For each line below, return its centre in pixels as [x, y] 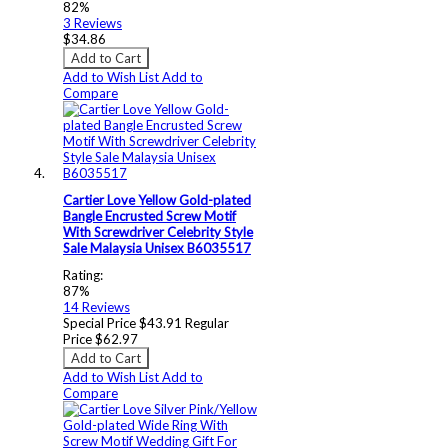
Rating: [83, 274]
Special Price [99, 322]
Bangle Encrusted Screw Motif [149, 216]
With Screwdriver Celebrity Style [158, 232]
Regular [207, 322]
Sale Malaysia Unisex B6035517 [157, 248]
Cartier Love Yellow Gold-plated [157, 200]
